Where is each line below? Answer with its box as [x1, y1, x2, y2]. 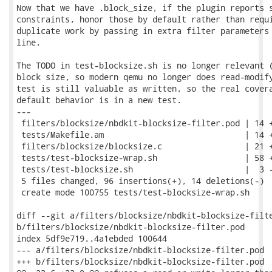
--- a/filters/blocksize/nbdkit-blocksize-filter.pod [16, 244, 264, 256]
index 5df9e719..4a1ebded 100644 [16, 233, 167, 244]
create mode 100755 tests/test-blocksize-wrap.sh [16, 186, 250, 198]
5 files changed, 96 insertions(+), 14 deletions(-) [16, 175, 264, 186]
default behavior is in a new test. [16, 94, 182, 106]
